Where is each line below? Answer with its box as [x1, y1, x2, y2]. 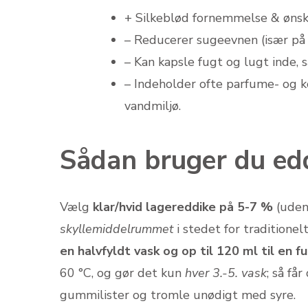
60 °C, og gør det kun [60, 264, 185, 281]
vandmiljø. [124, 97, 181, 114]
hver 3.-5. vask [185, 264, 267, 281]
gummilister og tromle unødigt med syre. [60, 286, 296, 303]
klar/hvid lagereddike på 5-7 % [93, 198, 273, 215]
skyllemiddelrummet [60, 220, 173, 237]
